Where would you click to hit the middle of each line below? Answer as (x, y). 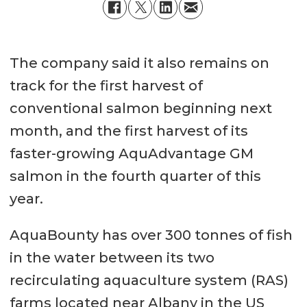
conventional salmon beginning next (140, 109)
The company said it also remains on (139, 63)
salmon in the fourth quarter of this (135, 176)
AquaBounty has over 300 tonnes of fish (151, 235)
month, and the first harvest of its (128, 131)
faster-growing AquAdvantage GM (131, 154)
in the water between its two (112, 258)
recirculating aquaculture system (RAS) (149, 281)
